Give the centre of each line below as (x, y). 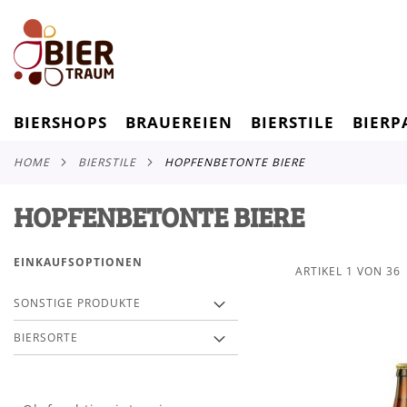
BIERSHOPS (60, 122)
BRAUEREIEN (179, 122)
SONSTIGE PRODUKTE (77, 303)
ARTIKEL (321, 272)
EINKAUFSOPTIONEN (78, 263)
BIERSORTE (46, 338)
